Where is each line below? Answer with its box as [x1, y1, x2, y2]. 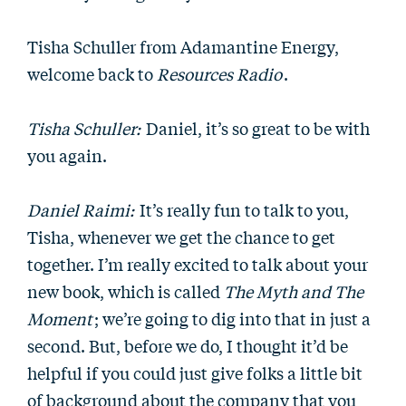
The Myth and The [224, 279, 363, 303]
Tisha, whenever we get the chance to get [27, 225, 335, 248]
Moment [27, 306, 92, 330]
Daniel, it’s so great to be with [142, 116, 370, 140]
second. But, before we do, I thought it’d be [27, 333, 348, 357]
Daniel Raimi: [27, 198, 134, 221]
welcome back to [27, 62, 157, 85]
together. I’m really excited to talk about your [27, 252, 368, 275]
